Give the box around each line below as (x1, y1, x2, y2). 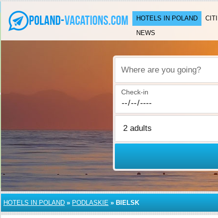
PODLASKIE (72, 199, 109, 206)
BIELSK (116, 199, 139, 206)
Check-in (121, 88, 149, 96)
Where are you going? (121, 71, 190, 79)
